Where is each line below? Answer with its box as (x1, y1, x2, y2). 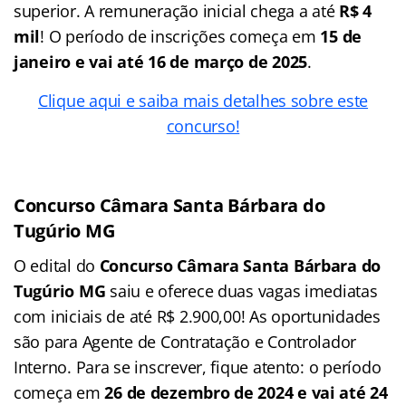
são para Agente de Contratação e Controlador (14, 330, 357, 353)
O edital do (14, 254, 96, 276)
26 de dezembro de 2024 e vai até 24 (104, 381, 388, 403)
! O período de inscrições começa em (40, 24, 321, 47)
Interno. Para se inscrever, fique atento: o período (14, 355, 382, 378)
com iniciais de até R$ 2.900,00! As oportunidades (14, 304, 381, 327)
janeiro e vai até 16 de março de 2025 (14, 50, 308, 72)
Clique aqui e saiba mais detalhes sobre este (37, 89, 369, 111)
